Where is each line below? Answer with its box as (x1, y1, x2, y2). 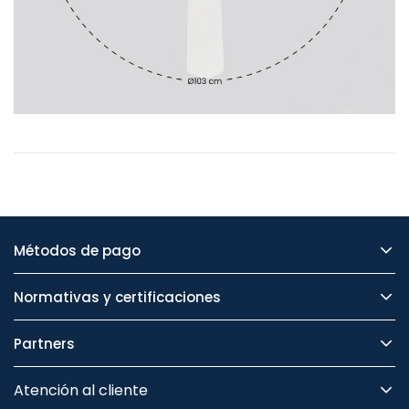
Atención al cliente (14, 379, 148, 401)
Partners (14, 333, 75, 353)
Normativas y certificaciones (14, 287, 221, 307)
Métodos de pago (14, 240, 141, 260)
